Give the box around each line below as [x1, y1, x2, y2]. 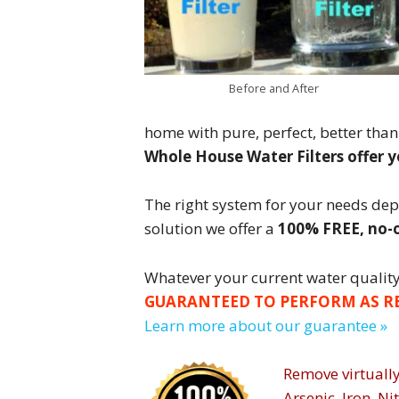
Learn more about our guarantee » [144, 314, 387, 336]
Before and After [228, 79, 319, 96]
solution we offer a [144, 218, 278, 240]
